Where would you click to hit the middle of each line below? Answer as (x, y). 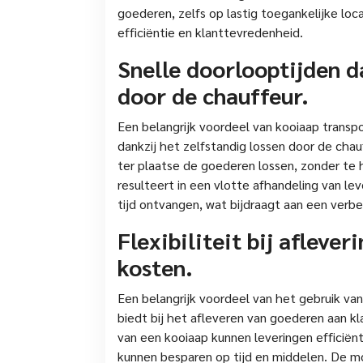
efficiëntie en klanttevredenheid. (210, 32)
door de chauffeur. (213, 94)
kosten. (155, 266)
